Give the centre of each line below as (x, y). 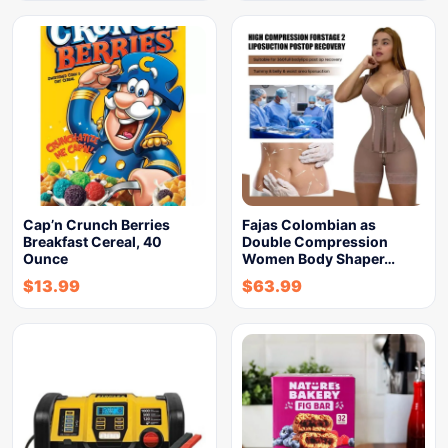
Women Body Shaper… (318, 258)
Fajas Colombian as (309, 224)
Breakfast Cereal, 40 (92, 241)
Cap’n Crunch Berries (96, 224)
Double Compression (315, 241)
